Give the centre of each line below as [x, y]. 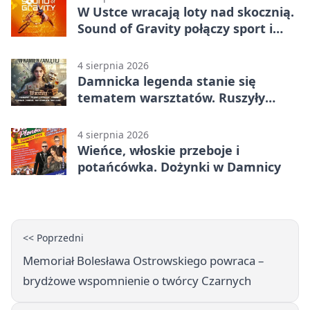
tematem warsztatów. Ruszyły [171, 98]
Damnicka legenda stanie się [167, 81]
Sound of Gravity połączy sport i [175, 29]
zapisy [97, 115]
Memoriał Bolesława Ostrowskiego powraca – [143, 261]
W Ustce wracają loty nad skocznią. [186, 12]
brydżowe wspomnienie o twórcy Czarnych [137, 281]
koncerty [105, 45]
